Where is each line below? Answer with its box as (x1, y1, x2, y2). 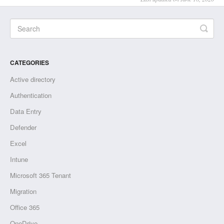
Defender (10, 122, 36, 132)
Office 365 (10, 202, 39, 212)
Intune (10, 154, 28, 164)
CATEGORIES (10, 58, 49, 67)
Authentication (10, 90, 51, 100)
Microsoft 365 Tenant (10, 170, 71, 180)
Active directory (10, 74, 55, 84)
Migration (10, 186, 36, 196)
